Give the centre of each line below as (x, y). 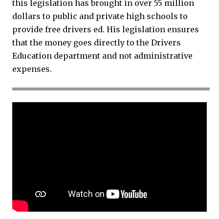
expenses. (32, 69)
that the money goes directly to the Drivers (97, 42)
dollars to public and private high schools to (100, 16)
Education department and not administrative (102, 55)
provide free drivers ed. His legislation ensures (106, 29)
